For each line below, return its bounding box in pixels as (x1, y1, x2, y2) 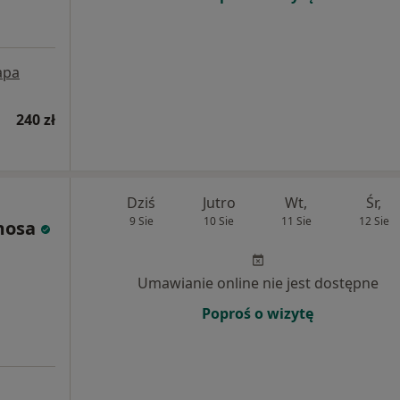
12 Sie (358, 213, 389, 229)
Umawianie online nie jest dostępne (137, 273, 379, 293)
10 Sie (204, 213, 235, 229)
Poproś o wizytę (202, 304, 313, 323)
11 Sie (280, 213, 312, 229)
